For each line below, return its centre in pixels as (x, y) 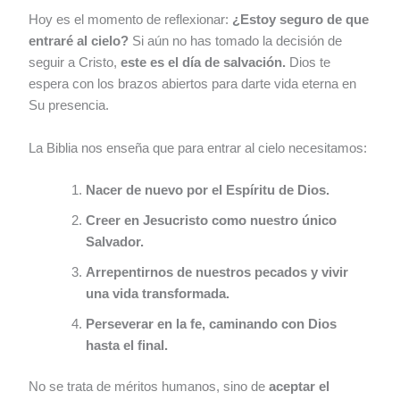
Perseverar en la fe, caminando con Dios (212, 325)
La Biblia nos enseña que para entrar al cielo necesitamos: (198, 148)
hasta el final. (127, 346)
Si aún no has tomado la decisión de (236, 42)
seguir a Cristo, (75, 63)
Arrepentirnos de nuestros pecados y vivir (217, 273)
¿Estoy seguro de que (301, 20)
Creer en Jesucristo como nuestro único (212, 221)
